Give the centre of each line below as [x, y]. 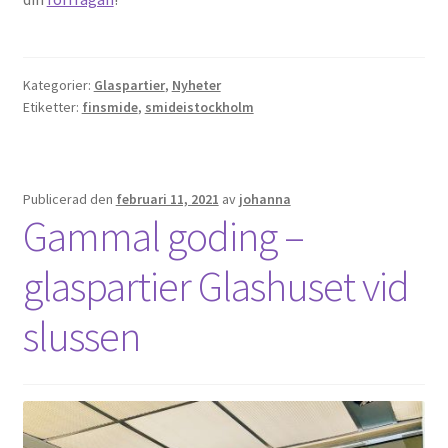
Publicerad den [69, 198]
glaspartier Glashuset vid [215, 285]
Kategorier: [58, 85]
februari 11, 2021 [167, 198]
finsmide [109, 107]
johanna [264, 198]
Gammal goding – [163, 235]
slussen [81, 335]
